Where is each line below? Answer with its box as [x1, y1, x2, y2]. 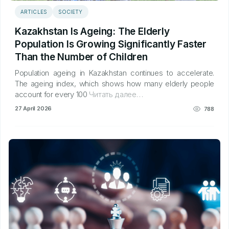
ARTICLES [20, 9, 47, 15]
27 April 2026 [15, 105, 52, 112]
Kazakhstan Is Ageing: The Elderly [15, 26, 170, 37]
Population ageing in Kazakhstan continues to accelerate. [15, 68, 214, 78]
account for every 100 [15, 89, 87, 99]
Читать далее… [87, 89, 143, 99]
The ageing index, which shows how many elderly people [15, 79, 214, 88]
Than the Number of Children [15, 51, 148, 63]
